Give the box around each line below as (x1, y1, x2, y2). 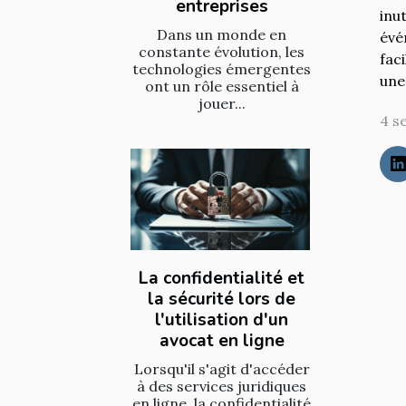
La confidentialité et (139, 266, 304, 291)
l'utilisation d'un (155, 308, 288, 333)
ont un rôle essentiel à (144, 76, 299, 95)
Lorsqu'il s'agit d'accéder (133, 360, 310, 379)
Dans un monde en (157, 24, 286, 43)
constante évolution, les (139, 42, 304, 61)
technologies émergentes (132, 59, 311, 78)
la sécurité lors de (148, 287, 295, 312)
